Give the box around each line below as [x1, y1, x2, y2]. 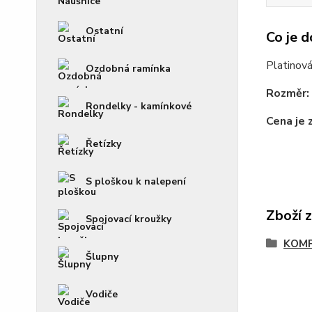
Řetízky [86, 137, 121, 150]
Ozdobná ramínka [86, 62, 171, 75]
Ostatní [86, 24, 123, 38]
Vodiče [86, 288, 118, 301]
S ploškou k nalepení [86, 175, 186, 188]
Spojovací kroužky [86, 212, 171, 226]
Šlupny [86, 250, 118, 263]
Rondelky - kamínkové [86, 100, 192, 113]
